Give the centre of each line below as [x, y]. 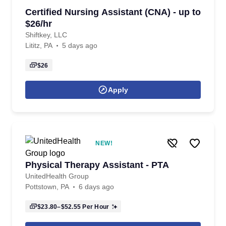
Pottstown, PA [47, 187]
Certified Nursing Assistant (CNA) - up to [113, 12]
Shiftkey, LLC [46, 35]
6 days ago [96, 187]
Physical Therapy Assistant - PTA [97, 165]
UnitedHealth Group [57, 176]
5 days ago [80, 45]
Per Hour [95, 207]
